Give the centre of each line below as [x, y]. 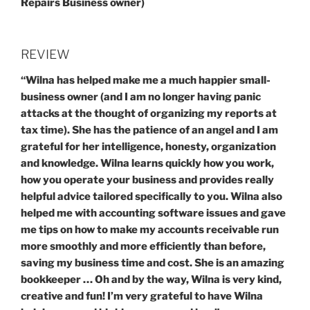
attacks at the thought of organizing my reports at [149, 114]
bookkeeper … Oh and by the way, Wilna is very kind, [151, 280]
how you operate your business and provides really [147, 180]
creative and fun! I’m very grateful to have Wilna [142, 297]
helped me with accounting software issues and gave [153, 213]
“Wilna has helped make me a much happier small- [146, 81]
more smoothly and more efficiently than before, [143, 247]
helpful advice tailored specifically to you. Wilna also [152, 197]
